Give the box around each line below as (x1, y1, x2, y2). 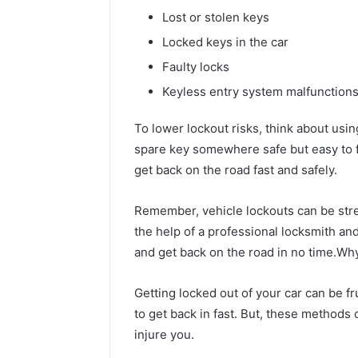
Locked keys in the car (162, 34, 288, 50)
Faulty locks (162, 58, 229, 74)
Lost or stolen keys (162, 9, 269, 25)
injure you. (134, 326, 194, 342)
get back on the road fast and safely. (134, 161, 337, 177)
